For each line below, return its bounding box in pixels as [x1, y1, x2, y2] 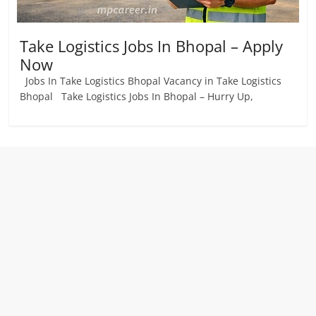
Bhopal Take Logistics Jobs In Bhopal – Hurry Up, [20, 90, 254, 103]
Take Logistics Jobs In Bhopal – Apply [20, 35, 284, 56]
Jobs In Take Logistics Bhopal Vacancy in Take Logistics [20, 74, 282, 87]
